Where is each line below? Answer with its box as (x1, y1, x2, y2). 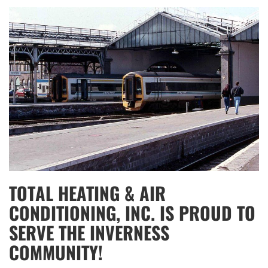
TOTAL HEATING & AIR (9, 179, 166, 206)
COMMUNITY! (9, 238, 103, 266)
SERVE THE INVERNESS (9, 218, 169, 246)
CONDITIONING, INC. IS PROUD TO (9, 199, 255, 226)
